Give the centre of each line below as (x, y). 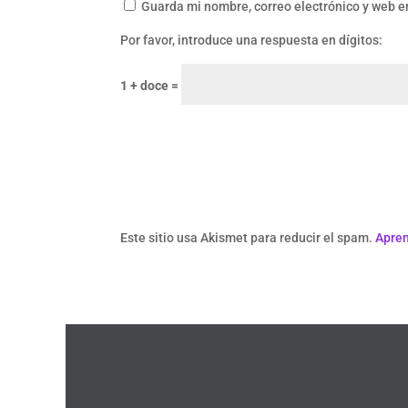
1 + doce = (151, 86)
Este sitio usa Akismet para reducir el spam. (248, 238)
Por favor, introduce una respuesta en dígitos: (251, 41)
